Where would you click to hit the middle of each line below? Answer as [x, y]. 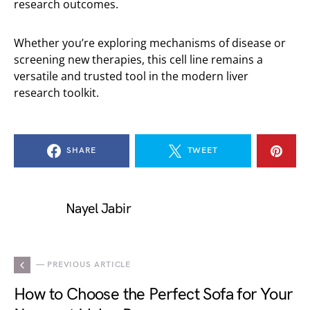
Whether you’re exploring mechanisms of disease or [150, 43]
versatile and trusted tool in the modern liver [131, 76]
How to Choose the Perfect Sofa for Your [153, 295]
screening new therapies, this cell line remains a [138, 60]
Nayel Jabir [98, 209]
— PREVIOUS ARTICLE [84, 265]
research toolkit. [56, 93]
